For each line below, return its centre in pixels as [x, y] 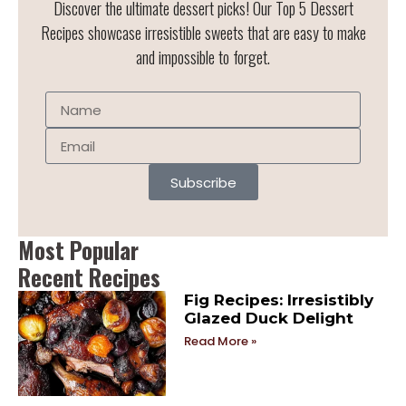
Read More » [221, 342]
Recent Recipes [89, 277]
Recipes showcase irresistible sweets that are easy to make [203, 32]
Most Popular [78, 250]
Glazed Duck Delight [269, 319]
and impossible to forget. [203, 57]
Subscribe [203, 182]
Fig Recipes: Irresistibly [279, 300]
